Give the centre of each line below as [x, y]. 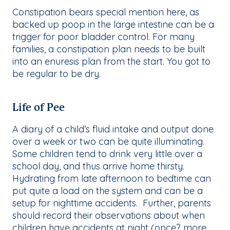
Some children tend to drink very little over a [107, 154]
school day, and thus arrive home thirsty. [98, 166]
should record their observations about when [109, 216]
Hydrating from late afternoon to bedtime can [112, 179]
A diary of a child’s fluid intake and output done [113, 129]
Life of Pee [40, 108]
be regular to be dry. [58, 74]
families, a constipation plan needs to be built [109, 49]
